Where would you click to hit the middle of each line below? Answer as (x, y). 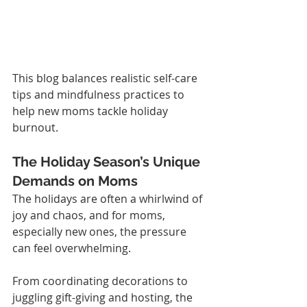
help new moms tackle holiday (91, 111)
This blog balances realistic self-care (106, 78)
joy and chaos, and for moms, (90, 215)
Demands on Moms (75, 181)
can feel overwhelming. (72, 248)
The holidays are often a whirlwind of (109, 198)
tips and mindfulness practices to (100, 94)
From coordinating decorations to (101, 281)
